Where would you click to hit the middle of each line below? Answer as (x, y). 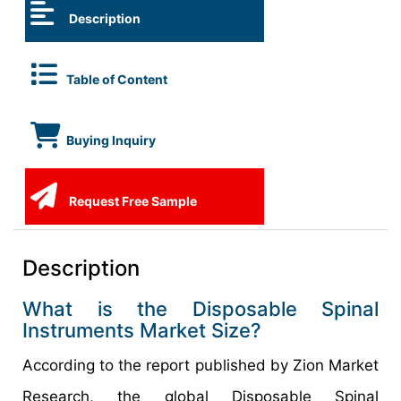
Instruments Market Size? (142, 330)
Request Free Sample (132, 201)
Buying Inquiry (111, 140)
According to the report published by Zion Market (200, 365)
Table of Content (117, 79)
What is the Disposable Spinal (200, 309)
